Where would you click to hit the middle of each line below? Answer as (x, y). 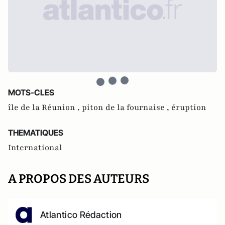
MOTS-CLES (31, 92)
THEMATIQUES (36, 133)
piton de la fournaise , (127, 107)
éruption (189, 107)
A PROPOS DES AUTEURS (79, 179)
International (35, 148)
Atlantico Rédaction (81, 215)
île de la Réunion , (45, 107)
